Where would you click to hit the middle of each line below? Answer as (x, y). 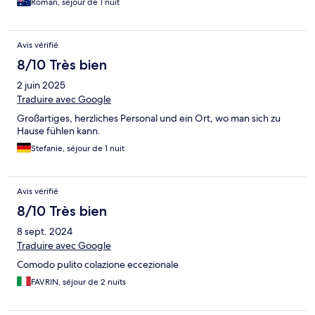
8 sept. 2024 (45, 232)
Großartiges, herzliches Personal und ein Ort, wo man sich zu (149, 118)
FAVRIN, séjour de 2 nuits (78, 282)
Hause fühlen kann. (59, 131)
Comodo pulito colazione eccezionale (98, 265)
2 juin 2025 (41, 85)
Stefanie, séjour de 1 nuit (78, 149)
